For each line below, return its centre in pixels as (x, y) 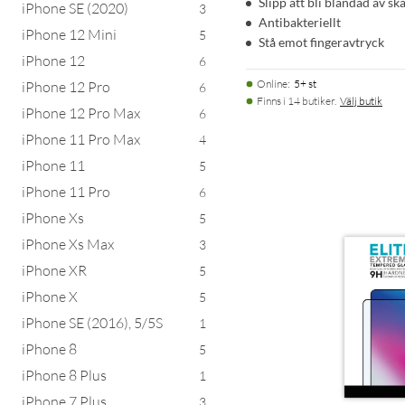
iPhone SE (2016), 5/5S (92, 322)
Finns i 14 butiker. (297, 100)
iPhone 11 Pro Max (81, 139)
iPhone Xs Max (68, 244)
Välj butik (361, 100)
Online (272, 83)
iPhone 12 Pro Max (81, 113)
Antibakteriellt (300, 22)
